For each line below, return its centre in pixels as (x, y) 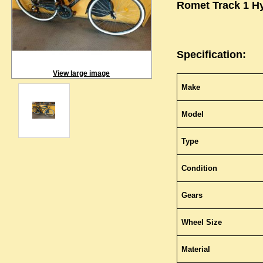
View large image (81, 73)
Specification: (211, 55)
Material (195, 249)
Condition (199, 168)
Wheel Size (201, 222)
